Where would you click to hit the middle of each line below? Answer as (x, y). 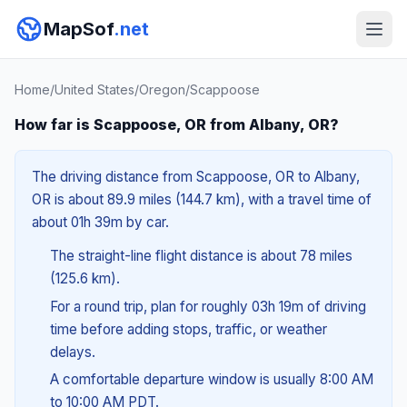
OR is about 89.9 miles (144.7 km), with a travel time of (202, 199)
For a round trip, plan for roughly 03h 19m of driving (208, 306)
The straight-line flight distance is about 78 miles (201, 256)
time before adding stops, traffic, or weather (188, 329)
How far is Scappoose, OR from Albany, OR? (177, 124)
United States (94, 89)
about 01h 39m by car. (100, 222)
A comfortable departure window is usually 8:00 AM (211, 380)
